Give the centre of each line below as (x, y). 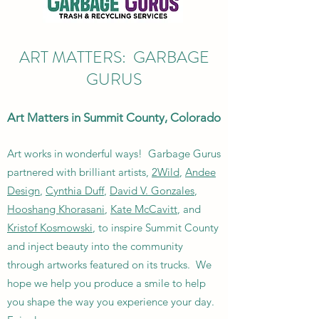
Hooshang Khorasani (56, 209)
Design (23, 190)
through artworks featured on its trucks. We (109, 265)
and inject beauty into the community (95, 246)
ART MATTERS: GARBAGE (114, 57)
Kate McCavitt (144, 209)
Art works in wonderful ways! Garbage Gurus (114, 153)
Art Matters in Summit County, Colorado (114, 117)
